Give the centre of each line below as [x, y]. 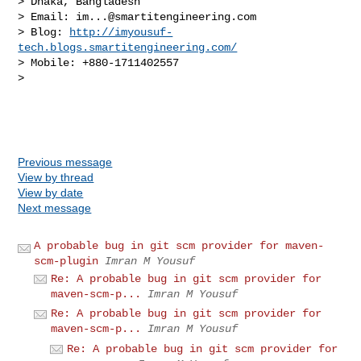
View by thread [56, 177]
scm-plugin [66, 261]
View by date [51, 192]
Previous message [65, 162]
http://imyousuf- [121, 32]
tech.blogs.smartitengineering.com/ [128, 47]
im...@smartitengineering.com [166, 17]
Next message [55, 207]
